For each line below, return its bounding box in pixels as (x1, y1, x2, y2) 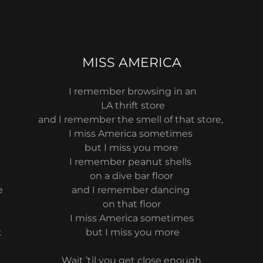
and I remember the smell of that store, (38, 114, 225, 125)
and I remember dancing (71, 184, 192, 195)
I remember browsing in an (66, 86, 197, 97)
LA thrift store (98, 100, 165, 111)
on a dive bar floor (90, 170, 173, 181)
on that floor (102, 198, 161, 210)
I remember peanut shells (69, 156, 194, 167)
